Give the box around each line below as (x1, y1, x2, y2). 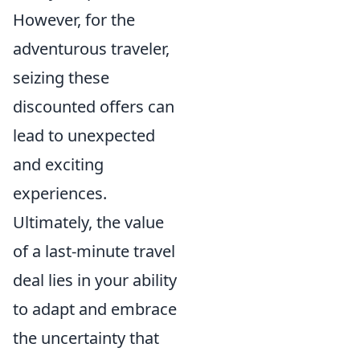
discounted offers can (13, 95, 174, 117)
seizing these (13, 66, 109, 88)
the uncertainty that (13, 326, 159, 349)
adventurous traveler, (13, 37, 170, 59)
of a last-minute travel (13, 239, 175, 262)
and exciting (13, 153, 104, 175)
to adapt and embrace (13, 297, 177, 320)
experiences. (13, 182, 107, 204)
